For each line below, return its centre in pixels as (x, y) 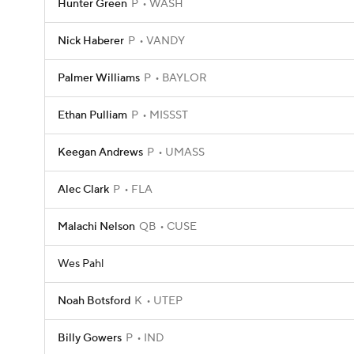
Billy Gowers (90, 338)
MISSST (168, 115)
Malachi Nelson (96, 227)
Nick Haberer (91, 41)
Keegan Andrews (100, 153)
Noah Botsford (94, 301)
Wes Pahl (81, 264)
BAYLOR (183, 78)
